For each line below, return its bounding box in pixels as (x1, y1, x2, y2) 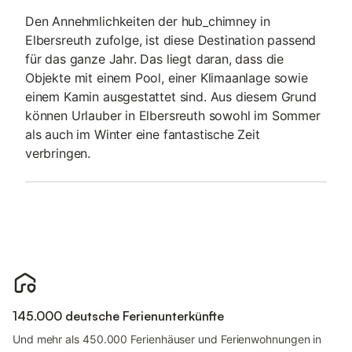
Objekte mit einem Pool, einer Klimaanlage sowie (25, 70, 308, 86)
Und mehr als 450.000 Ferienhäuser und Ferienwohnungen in (13, 332, 322, 346)
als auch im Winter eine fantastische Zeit (25, 126, 260, 142)
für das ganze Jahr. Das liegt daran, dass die (25, 51, 284, 67)
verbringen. (25, 145, 91, 161)
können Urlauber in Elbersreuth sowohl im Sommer (25, 108, 321, 123)
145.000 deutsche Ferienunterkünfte (13, 308, 224, 324)
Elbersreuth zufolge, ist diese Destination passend (25, 32, 317, 48)
